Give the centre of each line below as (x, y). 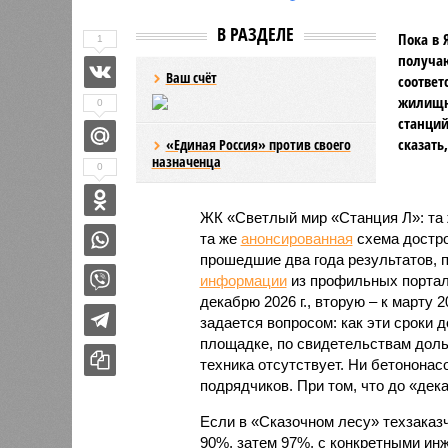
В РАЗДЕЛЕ (255, 33)
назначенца (186, 161)
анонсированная (296, 238)
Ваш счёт (191, 77)
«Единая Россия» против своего (258, 144)
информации (243, 280)
